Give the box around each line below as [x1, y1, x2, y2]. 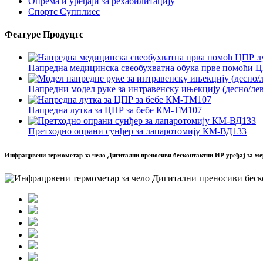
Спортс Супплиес [28, 6, 100, 16]
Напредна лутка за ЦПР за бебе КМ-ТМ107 [28, 105, 202, 116]
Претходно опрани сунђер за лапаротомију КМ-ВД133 [28, 126, 247, 137]
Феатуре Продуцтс [5, 29, 83, 39]
